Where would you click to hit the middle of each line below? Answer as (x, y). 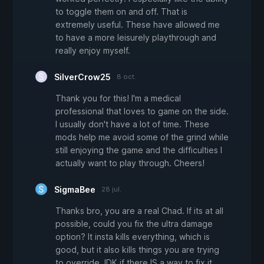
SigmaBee (75, 190)
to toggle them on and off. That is (121, 12)
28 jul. (111, 189)
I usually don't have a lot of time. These (132, 124)
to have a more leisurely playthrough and (136, 38)
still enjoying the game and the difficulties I (139, 150)
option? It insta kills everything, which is (133, 237)
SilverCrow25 (82, 77)
